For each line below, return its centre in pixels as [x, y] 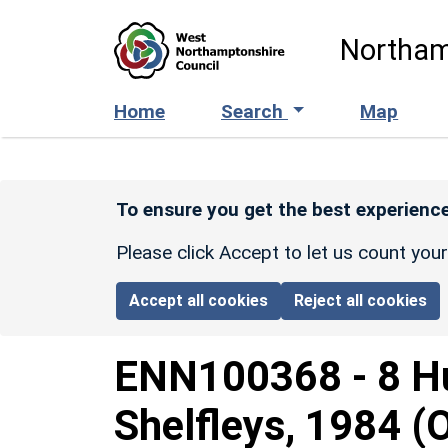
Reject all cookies [361, 300]
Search [254, 111]
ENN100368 [228, 376]
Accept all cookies [199, 300]
